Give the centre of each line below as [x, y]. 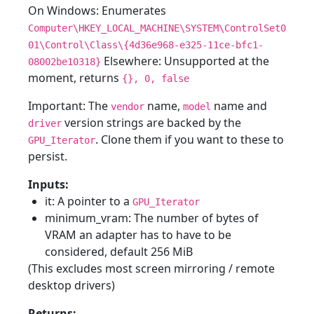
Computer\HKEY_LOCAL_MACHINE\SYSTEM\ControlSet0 [157, 28]
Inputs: [48, 184]
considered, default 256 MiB [119, 252]
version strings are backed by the [151, 123]
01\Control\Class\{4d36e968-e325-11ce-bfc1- [146, 45]
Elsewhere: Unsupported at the [185, 61]
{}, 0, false [156, 78]
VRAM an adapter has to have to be [138, 235]
